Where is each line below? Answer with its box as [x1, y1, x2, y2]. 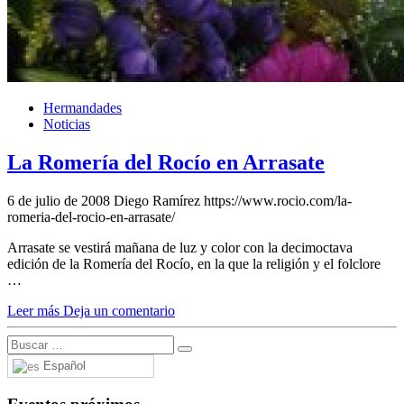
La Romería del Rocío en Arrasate [7, 151, 325, 175]
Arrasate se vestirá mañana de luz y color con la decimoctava [7, 240, 353, 256]
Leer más [7, 303, 63, 319]
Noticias [43, 116, 90, 133]
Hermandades [43, 100, 122, 116]
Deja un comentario [63, 303, 175, 319]
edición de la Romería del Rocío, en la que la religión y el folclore [7, 256, 381, 272]
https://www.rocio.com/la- [204, 193, 352, 209]
